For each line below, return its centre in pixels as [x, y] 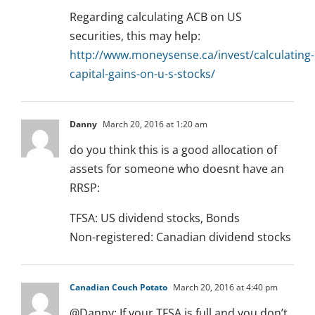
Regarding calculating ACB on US [156, 17]
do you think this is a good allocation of [173, 150]
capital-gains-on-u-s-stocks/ [142, 74]
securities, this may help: [135, 36]
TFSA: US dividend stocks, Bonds [155, 218]
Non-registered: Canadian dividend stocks [180, 237]
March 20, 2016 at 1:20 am [154, 124]
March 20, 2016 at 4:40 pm [224, 288]
